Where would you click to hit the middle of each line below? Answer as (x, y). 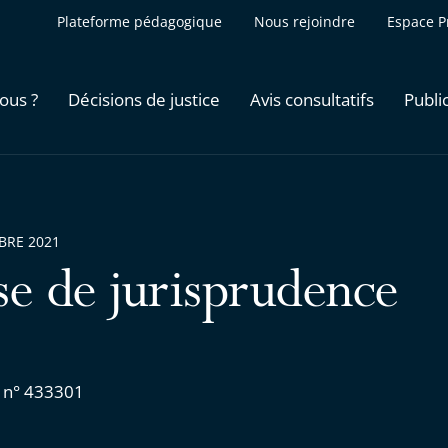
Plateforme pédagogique (139, 21)
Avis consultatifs (312, 99)
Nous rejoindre (304, 21)
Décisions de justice (144, 99)
